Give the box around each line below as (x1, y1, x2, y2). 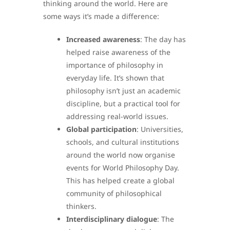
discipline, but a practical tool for (66, 99, 180, 109)
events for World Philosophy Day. (66, 163, 179, 173)
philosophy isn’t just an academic (66, 86, 181, 96)
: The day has (140, 34, 186, 45)
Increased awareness (66, 34, 140, 45)
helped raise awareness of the (66, 47, 170, 57)
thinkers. (66, 201, 97, 212)
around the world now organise (66, 150, 175, 160)
